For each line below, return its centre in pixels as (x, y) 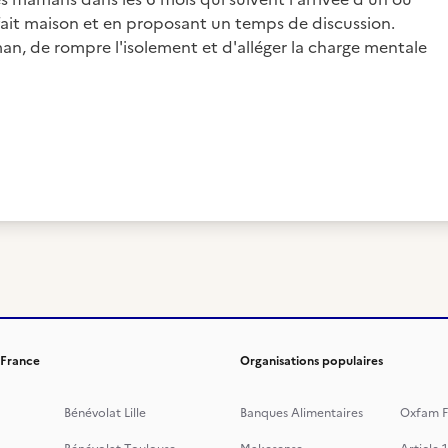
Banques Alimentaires (301, 413)
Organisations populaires (311, 361)
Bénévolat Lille (105, 413)
